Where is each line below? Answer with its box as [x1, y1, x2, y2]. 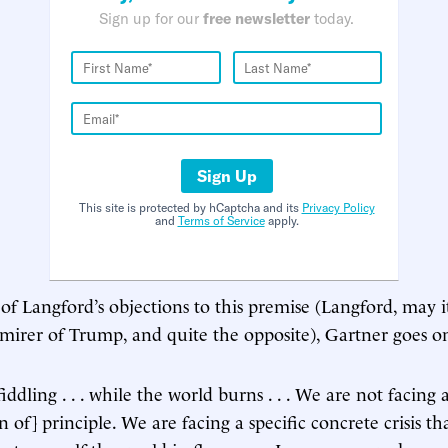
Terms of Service [177, 213, 265, 228]
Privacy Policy [301, 200, 375, 215]
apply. [264, 213, 299, 228]
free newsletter [203, 9, 310, 28]
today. [310, 9, 354, 28]
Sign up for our [99, 9, 203, 28]
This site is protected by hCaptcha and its [78, 200, 302, 215]
